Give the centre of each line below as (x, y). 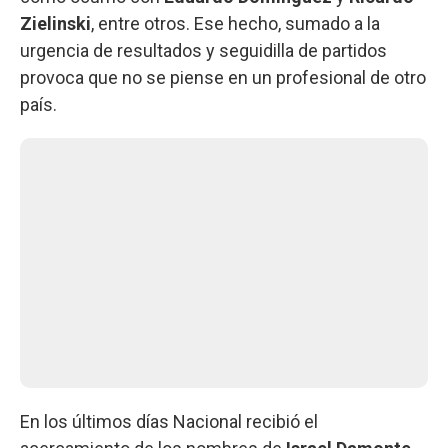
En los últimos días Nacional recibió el (169, 421)
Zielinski (55, 23)
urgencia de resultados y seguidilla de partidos (203, 50)
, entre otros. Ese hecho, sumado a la (235, 23)
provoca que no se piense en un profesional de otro (223, 77)
